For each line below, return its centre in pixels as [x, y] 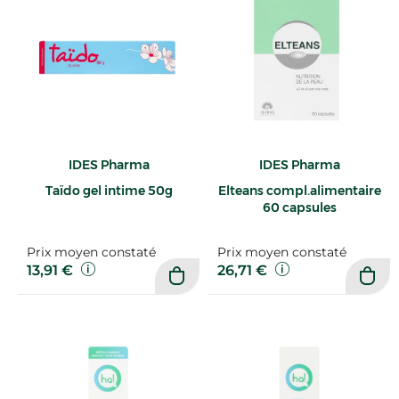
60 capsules [299, 207]
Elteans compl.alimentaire [299, 190]
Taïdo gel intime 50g [109, 190]
